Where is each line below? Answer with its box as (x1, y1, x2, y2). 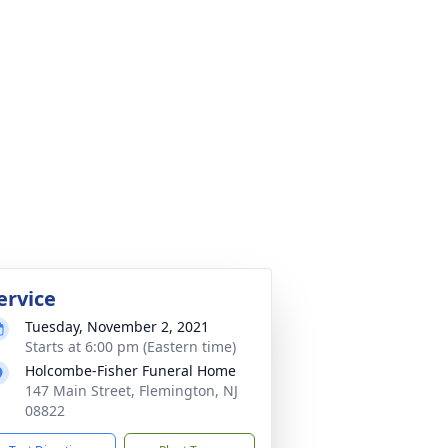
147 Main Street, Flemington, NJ (25, 381, 238, 400)
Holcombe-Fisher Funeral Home (25, 361, 236, 380)
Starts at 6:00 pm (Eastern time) (25, 337, 236, 356)
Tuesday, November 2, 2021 (25, 317, 209, 336)
